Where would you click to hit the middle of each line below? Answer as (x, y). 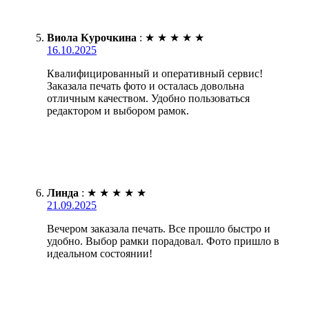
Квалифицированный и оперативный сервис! (155, 73)
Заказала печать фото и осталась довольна (146, 86)
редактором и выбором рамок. (118, 110)
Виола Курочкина (92, 37)
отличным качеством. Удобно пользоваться (148, 98)
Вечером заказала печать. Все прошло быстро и (159, 228)
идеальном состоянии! (100, 253)
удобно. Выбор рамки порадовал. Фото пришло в (163, 241)
